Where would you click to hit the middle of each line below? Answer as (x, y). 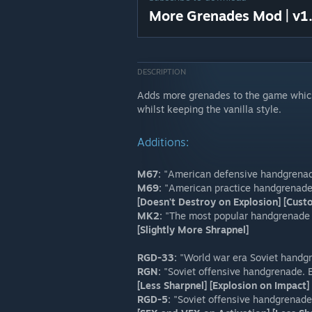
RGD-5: (154, 299)
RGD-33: (157, 257)
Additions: (163, 142)
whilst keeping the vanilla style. (209, 109)
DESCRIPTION (162, 72)
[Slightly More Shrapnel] (193, 229)
